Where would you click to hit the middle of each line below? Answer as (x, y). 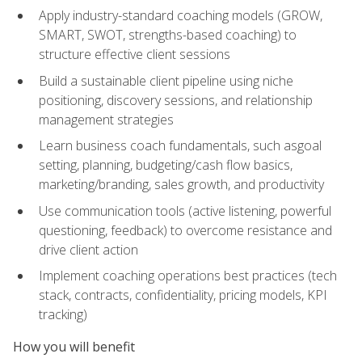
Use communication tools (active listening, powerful (185, 210)
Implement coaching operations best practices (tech (188, 276)
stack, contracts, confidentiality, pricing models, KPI (183, 295)
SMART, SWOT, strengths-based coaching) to (168, 34)
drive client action (88, 249)
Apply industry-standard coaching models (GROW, (181, 15)
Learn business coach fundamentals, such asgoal (180, 146)
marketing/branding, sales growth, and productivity (181, 185)
